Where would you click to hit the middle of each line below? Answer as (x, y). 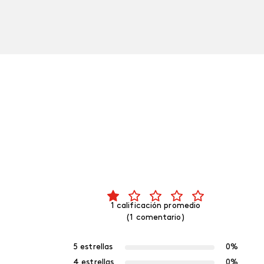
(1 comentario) (156, 218)
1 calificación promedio (156, 206)
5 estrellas (93, 247)
